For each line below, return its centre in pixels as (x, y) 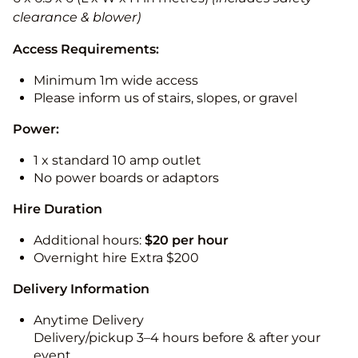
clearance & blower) (77, 17)
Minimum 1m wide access (116, 80)
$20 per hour (187, 240)
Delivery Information (81, 288)
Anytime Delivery (89, 320)
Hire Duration (58, 209)
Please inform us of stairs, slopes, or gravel (165, 97)
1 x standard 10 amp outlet (117, 160)
